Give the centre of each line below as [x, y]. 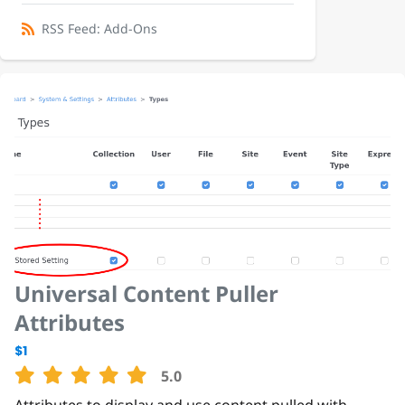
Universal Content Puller [146, 294]
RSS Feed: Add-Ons [99, 29]
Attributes [70, 323]
